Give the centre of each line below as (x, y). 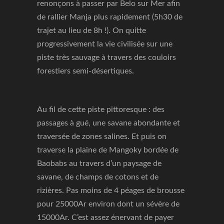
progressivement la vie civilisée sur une (105, 44)
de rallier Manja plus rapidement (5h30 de (110, 17)
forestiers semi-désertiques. (85, 71)
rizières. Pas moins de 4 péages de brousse (111, 190)
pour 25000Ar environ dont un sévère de (108, 204)
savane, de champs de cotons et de (98, 177)
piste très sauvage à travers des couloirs (106, 57)
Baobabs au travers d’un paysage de (99, 163)
